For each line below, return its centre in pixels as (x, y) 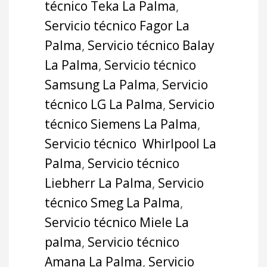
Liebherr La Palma (98, 183)
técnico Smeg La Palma (112, 202)
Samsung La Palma (100, 84)
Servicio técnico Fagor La (117, 25)
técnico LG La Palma (104, 104)
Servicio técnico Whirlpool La (131, 143)
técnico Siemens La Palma (121, 124)
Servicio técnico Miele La (117, 222)
